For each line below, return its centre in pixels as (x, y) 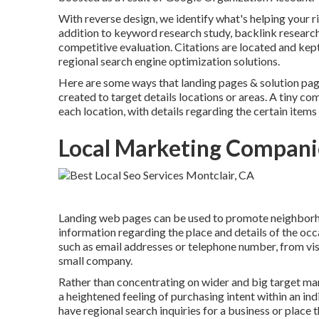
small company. (95, 260)
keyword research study (172, 32)
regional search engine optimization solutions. (169, 61)
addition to (86, 32)
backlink (256, 32)
